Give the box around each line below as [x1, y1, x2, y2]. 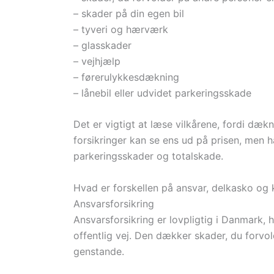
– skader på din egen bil [73, 7, 184, 20]
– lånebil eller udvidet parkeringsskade [73, 86, 251, 99]
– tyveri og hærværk [73, 23, 168, 35]
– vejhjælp [73, 54, 120, 67]
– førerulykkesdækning [73, 70, 179, 83]
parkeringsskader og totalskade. [73, 150, 223, 163]
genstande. [73, 245, 124, 257]
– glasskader [73, 39, 131, 51]
